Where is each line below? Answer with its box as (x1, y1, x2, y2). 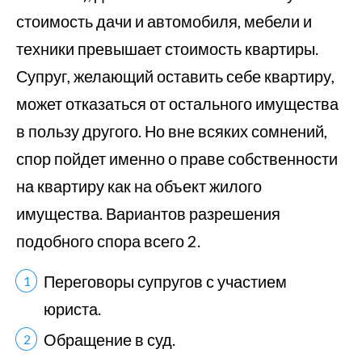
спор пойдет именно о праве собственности (16, 149, 338, 168)
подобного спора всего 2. (16, 231, 200, 250)
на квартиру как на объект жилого (16, 176, 262, 196)
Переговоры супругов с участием (44, 271, 287, 291)
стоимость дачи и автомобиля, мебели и (16, 11, 312, 31)
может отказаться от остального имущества (16, 94, 339, 113)
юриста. (44, 299, 101, 318)
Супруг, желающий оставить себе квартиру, (16, 66, 335, 86)
